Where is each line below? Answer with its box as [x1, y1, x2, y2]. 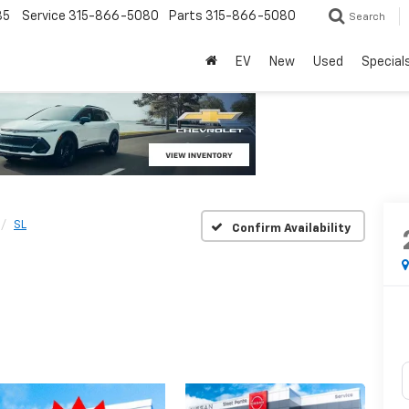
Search [349, 12, 385, 23]
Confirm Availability [231, 222, 351, 235]
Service [22, 10, 66, 24]
